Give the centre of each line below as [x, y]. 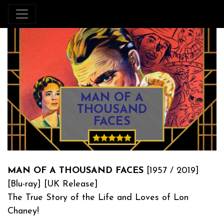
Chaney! [23, 211]
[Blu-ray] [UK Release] [53, 184]
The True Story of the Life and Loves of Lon [98, 197]
